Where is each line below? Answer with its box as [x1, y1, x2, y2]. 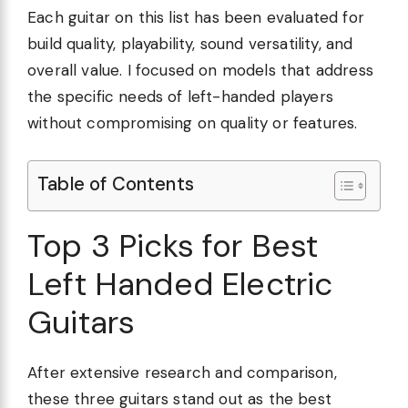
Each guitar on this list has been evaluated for [27, 7, 364, 28]
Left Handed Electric [27, 262, 333, 305]
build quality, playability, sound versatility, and [27, 34, 353, 55]
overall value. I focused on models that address [27, 60, 373, 81]
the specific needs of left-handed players [27, 87, 333, 107]
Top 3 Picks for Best [27, 224, 319, 267]
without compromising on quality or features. [27, 113, 358, 134]
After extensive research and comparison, [27, 362, 337, 382]
